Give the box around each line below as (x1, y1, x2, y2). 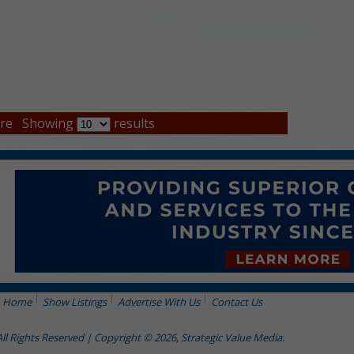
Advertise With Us (117, 294, 200, 309)
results (110, 114, 155, 132)
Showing (21, 114, 77, 132)
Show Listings (42, 294, 107, 309)
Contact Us (210, 294, 262, 309)
